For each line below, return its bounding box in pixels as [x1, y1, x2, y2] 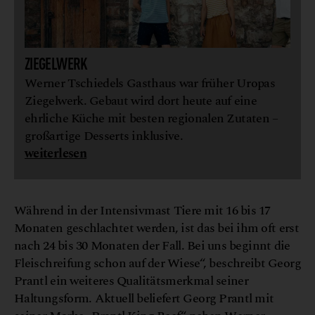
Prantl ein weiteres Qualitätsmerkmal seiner [14, 271, 249, 291]
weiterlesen [25, 144, 87, 164]
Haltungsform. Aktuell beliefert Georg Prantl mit [14, 289, 274, 309]
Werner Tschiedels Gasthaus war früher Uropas [25, 74, 276, 94]
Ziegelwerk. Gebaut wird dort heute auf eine [25, 91, 257, 111]
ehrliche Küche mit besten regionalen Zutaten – [25, 109, 278, 129]
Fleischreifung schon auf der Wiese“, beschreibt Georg [14, 254, 301, 274]
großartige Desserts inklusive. [25, 127, 184, 146]
